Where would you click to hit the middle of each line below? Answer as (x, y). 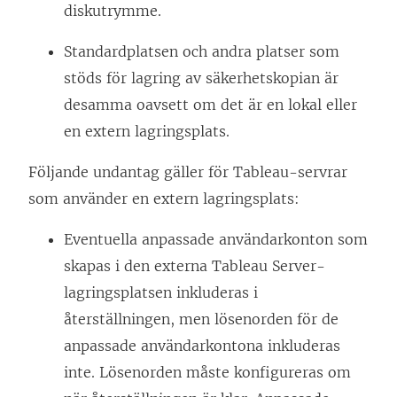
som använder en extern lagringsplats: (164, 199)
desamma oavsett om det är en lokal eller (210, 105)
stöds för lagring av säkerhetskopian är (201, 78)
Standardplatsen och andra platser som (202, 52)
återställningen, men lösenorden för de (201, 319)
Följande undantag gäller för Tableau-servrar (188, 172)
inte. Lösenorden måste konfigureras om (207, 373)
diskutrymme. (113, 11)
